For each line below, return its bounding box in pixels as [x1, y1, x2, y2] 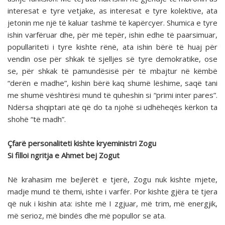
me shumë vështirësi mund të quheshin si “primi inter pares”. [8, 90, 217, 100]
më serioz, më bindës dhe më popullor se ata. [8, 210, 166, 221]
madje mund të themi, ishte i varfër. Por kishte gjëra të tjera [8, 186, 217, 197]
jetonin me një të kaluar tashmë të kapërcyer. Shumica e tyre [8, 18, 217, 28]
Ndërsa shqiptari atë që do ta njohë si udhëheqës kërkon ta [8, 102, 217, 113]
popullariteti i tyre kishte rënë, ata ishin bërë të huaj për [8, 42, 217, 52]
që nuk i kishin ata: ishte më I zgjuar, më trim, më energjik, [8, 198, 217, 209]
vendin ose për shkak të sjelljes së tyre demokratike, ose [8, 54, 217, 64]
